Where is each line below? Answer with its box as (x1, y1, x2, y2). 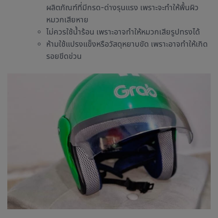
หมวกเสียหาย (46, 15, 89, 25)
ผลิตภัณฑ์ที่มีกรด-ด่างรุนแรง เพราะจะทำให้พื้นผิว (46, 3, 199, 13)
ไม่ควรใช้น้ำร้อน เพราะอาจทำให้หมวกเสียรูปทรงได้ (46, 27, 200, 37)
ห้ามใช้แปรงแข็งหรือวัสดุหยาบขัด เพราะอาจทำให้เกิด (46, 39, 208, 49)
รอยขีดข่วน (46, 52, 82, 61)
